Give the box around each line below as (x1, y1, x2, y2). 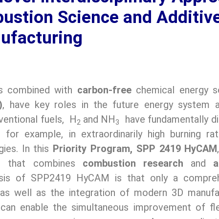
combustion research (82, 157, 183, 170)
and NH (83, 113, 116, 126)
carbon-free (77, 84, 131, 96)
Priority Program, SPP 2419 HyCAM (53, 143, 218, 155)
